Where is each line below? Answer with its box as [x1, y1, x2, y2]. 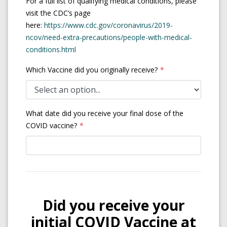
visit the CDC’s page [26, 8, 91, 18]
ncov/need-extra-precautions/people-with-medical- [26, 32, 192, 42]
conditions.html [26, 45, 76, 54]
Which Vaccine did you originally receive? [26, 65, 158, 74]
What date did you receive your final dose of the [26, 108, 183, 118]
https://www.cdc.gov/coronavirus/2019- [44, 20, 173, 30]
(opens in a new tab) [75, 44, 142, 54]
